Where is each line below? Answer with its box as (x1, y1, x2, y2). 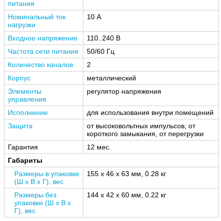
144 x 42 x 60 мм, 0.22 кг (87, 190, 166, 199)
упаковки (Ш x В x (14, 198, 71, 207)
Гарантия (8, 143, 38, 151)
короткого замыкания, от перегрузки (87, 129, 204, 138)
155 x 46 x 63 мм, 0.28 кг (87, 169, 166, 178)
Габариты (8, 156, 42, 164)
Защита (8, 121, 33, 130)
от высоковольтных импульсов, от (87, 121, 195, 130)
